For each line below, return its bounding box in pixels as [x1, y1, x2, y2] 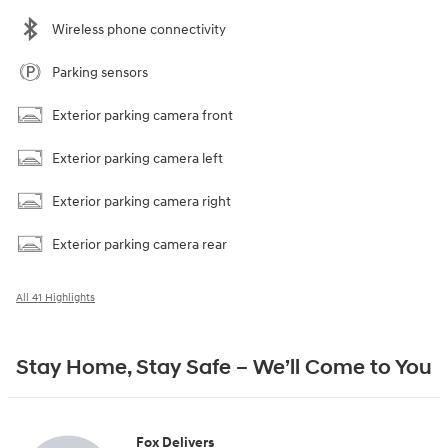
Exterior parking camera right [52, 193, 231, 211]
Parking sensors [52, 64, 148, 82]
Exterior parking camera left [52, 150, 223, 168]
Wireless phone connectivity [52, 21, 226, 39]
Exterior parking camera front [52, 107, 233, 125]
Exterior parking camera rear [52, 236, 227, 254]
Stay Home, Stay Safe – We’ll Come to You [16, 355, 432, 382]
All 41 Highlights [16, 291, 95, 305]
